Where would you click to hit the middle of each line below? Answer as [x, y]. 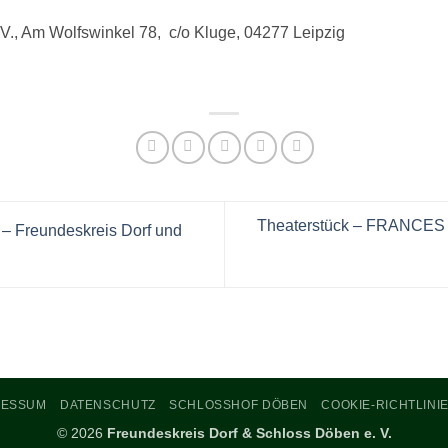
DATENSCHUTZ [108, 405]
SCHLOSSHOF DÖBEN [238, 405]
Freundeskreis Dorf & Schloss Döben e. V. [249, 433]
